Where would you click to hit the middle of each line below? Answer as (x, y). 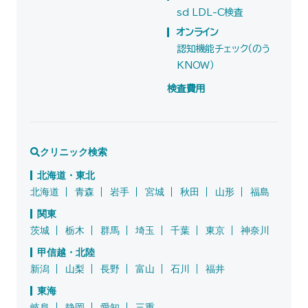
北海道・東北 (66, 175)
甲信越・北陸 (66, 252)
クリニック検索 (74, 152)
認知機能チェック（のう (224, 48)
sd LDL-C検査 (210, 12)
